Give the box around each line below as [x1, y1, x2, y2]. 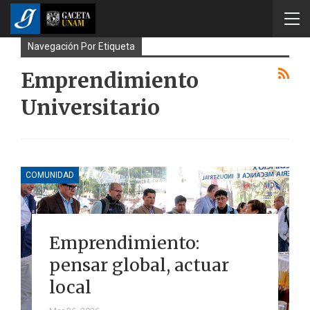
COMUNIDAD [26, 170, 74, 180]
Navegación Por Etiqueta [28, 41, 135, 52]
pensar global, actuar [48, 253, 229, 276]
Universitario [21, 94, 160, 120]
